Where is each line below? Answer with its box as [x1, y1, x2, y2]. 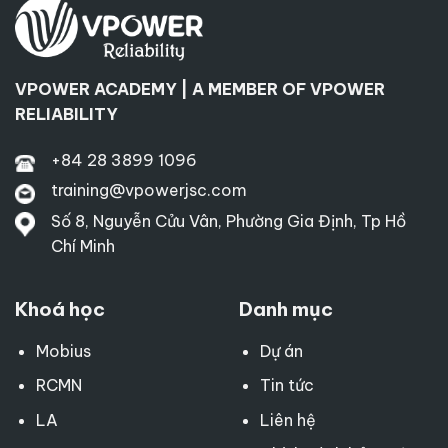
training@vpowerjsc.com [51, 180, 247, 201]
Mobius [35, 340, 91, 361]
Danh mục [239, 296, 333, 321]
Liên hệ [259, 409, 316, 430]
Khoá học [15, 296, 105, 321]
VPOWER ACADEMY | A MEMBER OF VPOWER [15, 79, 385, 100]
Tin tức [259, 375, 314, 396]
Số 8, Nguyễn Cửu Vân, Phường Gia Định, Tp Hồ [51, 210, 406, 231]
